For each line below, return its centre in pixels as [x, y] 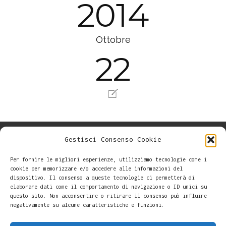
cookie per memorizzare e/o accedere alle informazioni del [96, 168]
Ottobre [113, 40]
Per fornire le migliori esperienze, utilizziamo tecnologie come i [108, 159]
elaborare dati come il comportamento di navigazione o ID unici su [108, 187]
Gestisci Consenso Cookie [113, 139]
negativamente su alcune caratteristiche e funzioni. [87, 205]
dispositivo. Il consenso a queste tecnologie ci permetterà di [102, 178]
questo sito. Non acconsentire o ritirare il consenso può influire [108, 196]
